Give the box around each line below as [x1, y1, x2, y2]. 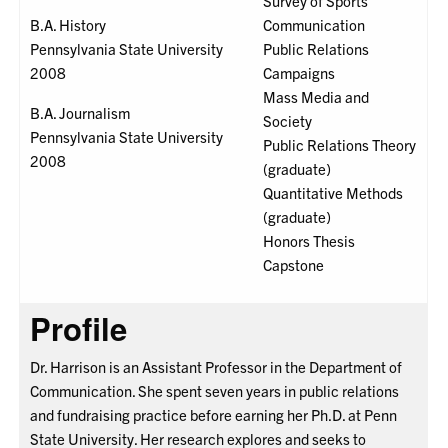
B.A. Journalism [30, 103, 131, 123]
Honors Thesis [263, 231, 356, 251]
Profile [30, 306, 128, 352]
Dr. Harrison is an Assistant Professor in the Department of [30, 357, 403, 377]
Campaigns [263, 63, 336, 83]
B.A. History [30, 15, 107, 35]
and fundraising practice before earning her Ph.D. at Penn [30, 405, 398, 425]
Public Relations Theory [263, 135, 417, 155]
